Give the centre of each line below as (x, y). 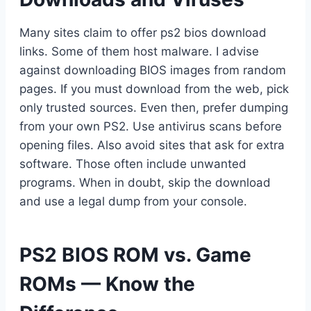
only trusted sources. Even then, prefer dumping (154, 108)
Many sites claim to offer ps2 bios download (143, 33)
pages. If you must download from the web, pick (154, 89)
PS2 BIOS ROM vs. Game (135, 255)
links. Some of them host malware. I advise (139, 52)
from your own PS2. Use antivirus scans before (151, 127)
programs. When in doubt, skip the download (145, 183)
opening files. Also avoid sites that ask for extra (152, 145)
